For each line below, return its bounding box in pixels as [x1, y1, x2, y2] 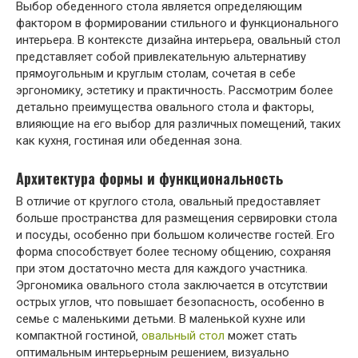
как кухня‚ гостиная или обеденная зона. [16, 133, 242, 149]
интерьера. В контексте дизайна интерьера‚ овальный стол [16, 33, 340, 48]
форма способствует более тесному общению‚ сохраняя [16, 245, 331, 260]
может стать [225, 328, 297, 344]
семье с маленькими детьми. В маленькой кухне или [16, 312, 305, 327]
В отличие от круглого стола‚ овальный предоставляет [16, 194, 320, 209]
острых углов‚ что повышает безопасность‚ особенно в [16, 295, 324, 310]
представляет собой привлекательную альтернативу [16, 50, 306, 65]
